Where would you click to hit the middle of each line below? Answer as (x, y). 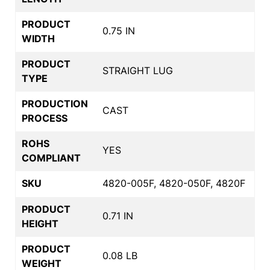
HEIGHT (40, 223)
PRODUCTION (55, 103)
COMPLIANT (51, 158)
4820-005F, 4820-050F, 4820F (174, 183)
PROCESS (45, 118)
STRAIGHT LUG (138, 70)
